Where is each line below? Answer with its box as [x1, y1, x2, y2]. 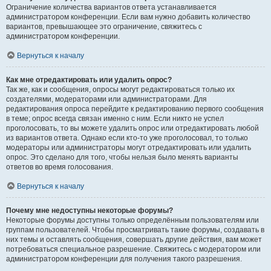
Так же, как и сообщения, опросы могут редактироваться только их [6, 85, 235, 94]
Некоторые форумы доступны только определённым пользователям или [6, 216, 259, 224]
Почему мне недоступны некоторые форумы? [6, 206, 173, 215]
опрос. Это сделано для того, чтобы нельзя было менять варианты [6, 153, 238, 162]
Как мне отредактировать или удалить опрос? [6, 76, 172, 84]
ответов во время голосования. [6, 163, 113, 171]
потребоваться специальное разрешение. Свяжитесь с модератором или [6, 245, 261, 253]
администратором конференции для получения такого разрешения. [6, 255, 242, 263]
